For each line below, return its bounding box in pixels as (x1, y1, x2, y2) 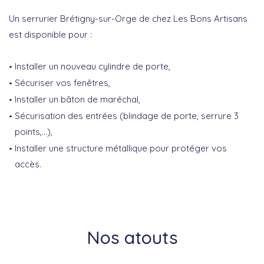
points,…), (15, 126, 52, 138)
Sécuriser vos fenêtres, (15, 77, 110, 89)
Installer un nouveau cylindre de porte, (15, 61, 170, 72)
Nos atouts (86, 226, 178, 249)
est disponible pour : (9, 29, 92, 41)
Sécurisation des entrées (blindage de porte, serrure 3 (15, 110, 239, 122)
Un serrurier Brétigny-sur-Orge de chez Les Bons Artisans (9, 13, 247, 25)
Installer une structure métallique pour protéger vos (15, 143, 227, 154)
